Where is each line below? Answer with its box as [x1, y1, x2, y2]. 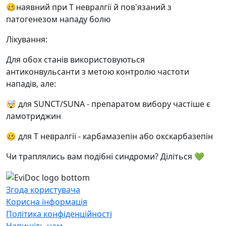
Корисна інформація [6, 196, 87, 207]
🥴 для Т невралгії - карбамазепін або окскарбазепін [6, 131, 213, 142]
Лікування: [6, 34, 47, 45]
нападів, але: [6, 78, 56, 89]
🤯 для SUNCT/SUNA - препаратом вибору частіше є [6, 98, 210, 109]
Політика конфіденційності [6, 208, 112, 219]
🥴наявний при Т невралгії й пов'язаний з [6, 2, 172, 13]
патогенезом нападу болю [6, 14, 110, 25]
